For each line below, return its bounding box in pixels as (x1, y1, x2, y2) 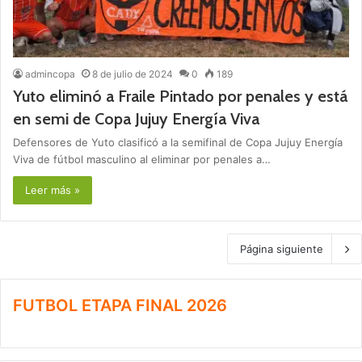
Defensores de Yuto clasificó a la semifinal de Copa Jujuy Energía (13, 136, 343, 149)
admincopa (25, 68, 75, 81)
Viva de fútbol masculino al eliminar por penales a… (13, 153, 271, 166)
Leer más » (25, 183, 80, 197)
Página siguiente (240, 242, 323, 256)
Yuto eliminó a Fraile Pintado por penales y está (13, 86, 347, 107)
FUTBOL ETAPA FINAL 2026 (13, 296, 227, 316)
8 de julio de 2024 (92, 68, 173, 81)
